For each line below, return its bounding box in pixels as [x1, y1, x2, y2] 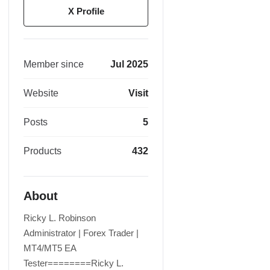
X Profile [67, 6, 104, 16]
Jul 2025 [110, 59, 148, 69]
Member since [24, 59, 84, 69]
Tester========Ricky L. [24, 258, 124, 268]
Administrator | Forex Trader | [24, 228, 139, 238]
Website [24, 88, 58, 98]
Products [24, 146, 61, 156]
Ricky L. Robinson [24, 213, 96, 223]
